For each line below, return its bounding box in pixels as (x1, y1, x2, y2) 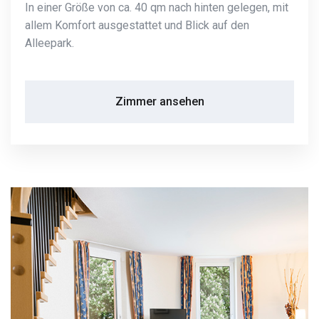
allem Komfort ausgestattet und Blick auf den (25, 19, 249, 33)
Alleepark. (25, 36, 74, 51)
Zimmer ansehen (115, 95, 204, 109)
